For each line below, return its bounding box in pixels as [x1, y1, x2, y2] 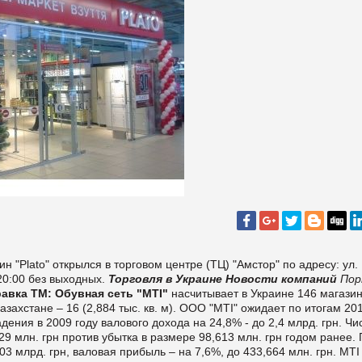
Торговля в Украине [108, 271, 222, 285]
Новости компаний [225, 271, 337, 285]
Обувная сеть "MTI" [55, 286, 168, 300]
